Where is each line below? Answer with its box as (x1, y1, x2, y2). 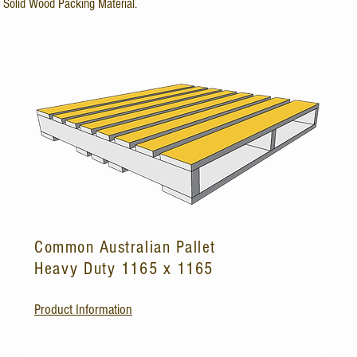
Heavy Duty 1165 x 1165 (34, 259, 214, 279)
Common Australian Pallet (34, 237, 222, 257)
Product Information (34, 301, 132, 318)
